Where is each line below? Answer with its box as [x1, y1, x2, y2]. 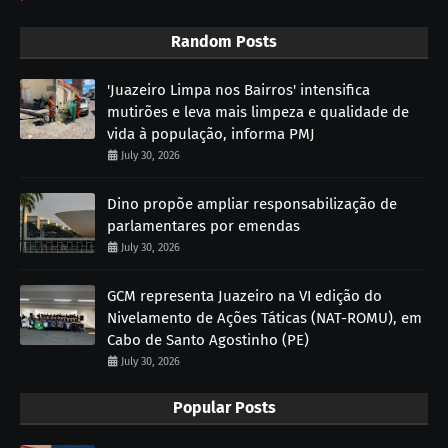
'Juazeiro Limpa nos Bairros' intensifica [107, 80, 370, 99]
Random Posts [171, 31, 277, 51]
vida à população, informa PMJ [107, 124, 315, 143]
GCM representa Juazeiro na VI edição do [107, 286, 382, 305]
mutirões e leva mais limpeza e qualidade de [107, 102, 409, 121]
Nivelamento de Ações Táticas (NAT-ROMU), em [107, 308, 422, 327]
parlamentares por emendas [107, 216, 300, 235]
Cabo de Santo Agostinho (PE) [107, 330, 309, 349]
